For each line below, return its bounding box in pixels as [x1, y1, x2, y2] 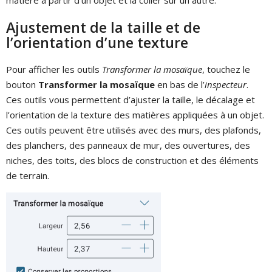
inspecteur [205, 78, 246, 90]
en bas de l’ [155, 78, 205, 90]
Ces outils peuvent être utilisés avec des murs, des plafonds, [6, 123, 261, 136]
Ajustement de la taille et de [6, 17, 200, 37]
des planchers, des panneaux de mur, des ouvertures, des [6, 138, 250, 151]
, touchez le [202, 63, 250, 75]
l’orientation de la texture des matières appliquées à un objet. [6, 108, 264, 121]
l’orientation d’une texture [6, 32, 188, 52]
